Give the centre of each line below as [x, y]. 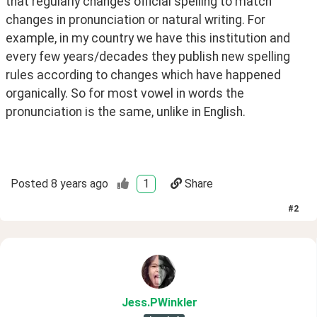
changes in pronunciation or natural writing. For [136, 20]
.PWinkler [172, 302]
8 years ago [80, 183]
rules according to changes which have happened [143, 75]
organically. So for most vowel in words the [125, 94]
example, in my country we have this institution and [148, 39]
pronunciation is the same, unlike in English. [126, 112]
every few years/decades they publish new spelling [148, 57]
